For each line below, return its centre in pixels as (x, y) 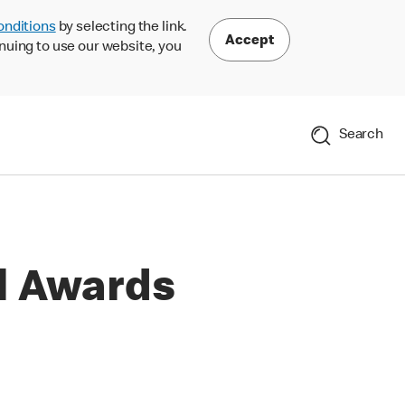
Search (361, 135)
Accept (250, 41)
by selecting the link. (122, 28)
